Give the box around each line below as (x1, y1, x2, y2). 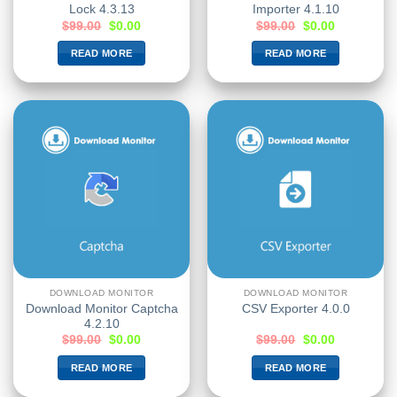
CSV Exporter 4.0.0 (241, 302, 350, 316)
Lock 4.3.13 (68, 3, 135, 17)
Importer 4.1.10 (252, 3, 339, 17)
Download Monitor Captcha (25, 301, 178, 315)
